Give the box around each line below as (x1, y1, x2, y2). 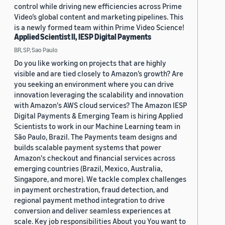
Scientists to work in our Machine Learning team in (14, 122, 180, 131)
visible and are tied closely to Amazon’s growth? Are (14, 69, 183, 78)
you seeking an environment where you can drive (14, 79, 174, 89)
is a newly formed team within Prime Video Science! (14, 23, 184, 32)
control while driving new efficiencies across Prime (14, 2, 182, 11)
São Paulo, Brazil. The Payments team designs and (14, 132, 177, 142)
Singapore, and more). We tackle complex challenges (14, 174, 186, 184)
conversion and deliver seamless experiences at (14, 206, 171, 215)
